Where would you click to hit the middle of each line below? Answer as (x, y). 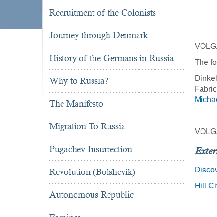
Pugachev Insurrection (91, 149)
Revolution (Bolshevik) (92, 172)
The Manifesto (76, 104)
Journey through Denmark (99, 35)
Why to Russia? (79, 81)
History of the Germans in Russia (112, 58)
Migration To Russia (87, 126)
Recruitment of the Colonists (103, 13)
